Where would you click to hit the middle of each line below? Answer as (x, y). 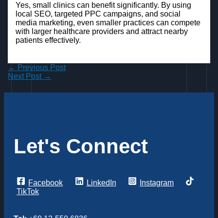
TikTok (28, 191)
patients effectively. (48, 40)
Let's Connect (81, 146)
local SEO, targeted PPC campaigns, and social (98, 14)
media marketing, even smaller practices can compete (108, 22)
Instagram (156, 183)
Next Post (26, 76)
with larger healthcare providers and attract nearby (101, 31)
